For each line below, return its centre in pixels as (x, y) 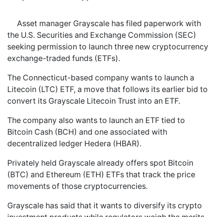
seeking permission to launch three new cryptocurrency (108, 46)
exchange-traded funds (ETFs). (64, 58)
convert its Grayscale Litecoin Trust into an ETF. (94, 101)
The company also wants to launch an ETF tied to (96, 120)
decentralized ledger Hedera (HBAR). (74, 143)
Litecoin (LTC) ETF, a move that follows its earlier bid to (108, 89)
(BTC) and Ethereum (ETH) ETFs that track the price (101, 174)
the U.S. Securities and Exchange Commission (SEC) (102, 35)
